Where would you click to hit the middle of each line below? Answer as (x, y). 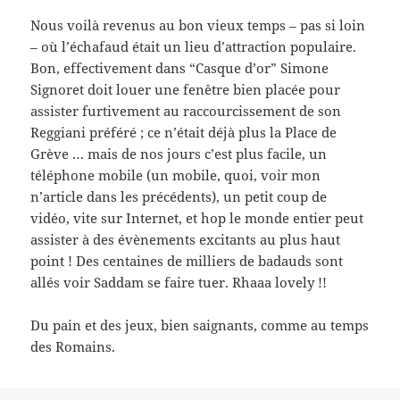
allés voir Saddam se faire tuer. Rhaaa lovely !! (179, 283)
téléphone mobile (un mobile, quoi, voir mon (176, 175)
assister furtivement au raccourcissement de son (186, 111)
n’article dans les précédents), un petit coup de (179, 197)
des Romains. (73, 347)
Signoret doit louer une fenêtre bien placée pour (186, 90)
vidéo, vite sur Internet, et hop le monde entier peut (197, 218)
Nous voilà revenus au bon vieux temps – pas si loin (198, 25)
